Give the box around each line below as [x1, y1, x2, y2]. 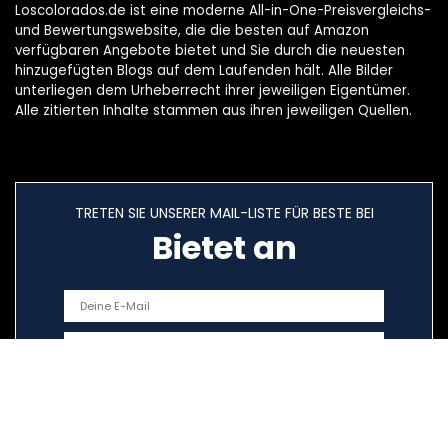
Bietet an [151, 225, 297, 271]
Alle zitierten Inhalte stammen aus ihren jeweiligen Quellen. [15, 101, 412, 121]
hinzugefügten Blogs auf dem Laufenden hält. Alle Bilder [15, 61, 393, 81]
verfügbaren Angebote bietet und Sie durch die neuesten [15, 41, 405, 61]
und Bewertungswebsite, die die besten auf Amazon [15, 21, 369, 41]
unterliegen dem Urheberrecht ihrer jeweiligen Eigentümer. [15, 81, 410, 101]
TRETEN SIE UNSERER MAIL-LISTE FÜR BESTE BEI [74, 203, 374, 224]
